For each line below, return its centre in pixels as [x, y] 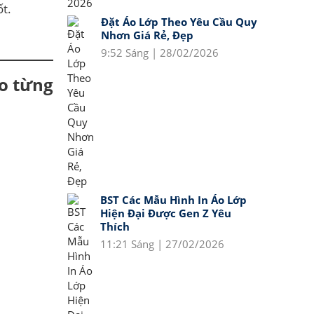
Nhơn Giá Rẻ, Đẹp [147, 35]
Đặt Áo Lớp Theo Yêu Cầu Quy [179, 22]
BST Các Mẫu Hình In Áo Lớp [173, 200]
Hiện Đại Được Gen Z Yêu [166, 213]
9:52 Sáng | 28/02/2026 [160, 53]
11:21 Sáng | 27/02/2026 [162, 244]
